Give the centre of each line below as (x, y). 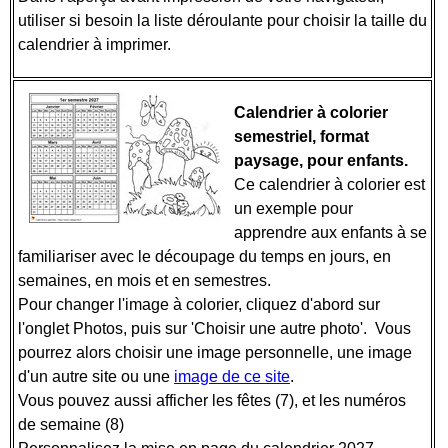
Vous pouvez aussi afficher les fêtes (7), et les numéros (212, 400)
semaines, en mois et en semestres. (146, 280)
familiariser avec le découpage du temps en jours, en (204, 256)
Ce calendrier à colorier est (329, 184)
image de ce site (232, 376)
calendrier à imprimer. (96, 44)
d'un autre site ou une (96, 376)
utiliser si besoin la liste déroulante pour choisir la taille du (222, 20)
